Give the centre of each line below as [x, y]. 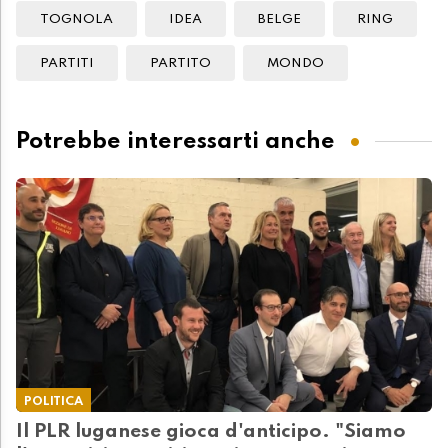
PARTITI [67, 64]
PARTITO [180, 64]
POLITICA [53, 402]
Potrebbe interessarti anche [175, 141]
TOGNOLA [76, 20]
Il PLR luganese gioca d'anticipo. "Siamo [211, 432]
